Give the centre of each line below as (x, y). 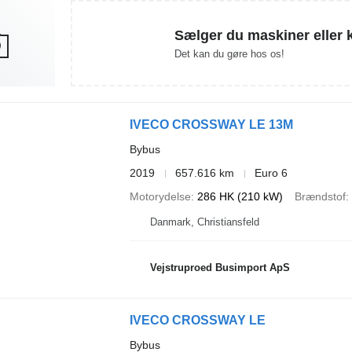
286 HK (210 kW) (240, 196)
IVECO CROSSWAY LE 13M (211, 125)
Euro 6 (271, 173)
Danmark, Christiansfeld (204, 222)
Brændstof (320, 196)
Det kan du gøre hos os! (229, 53)
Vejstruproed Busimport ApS (220, 267)
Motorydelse (160, 196)
